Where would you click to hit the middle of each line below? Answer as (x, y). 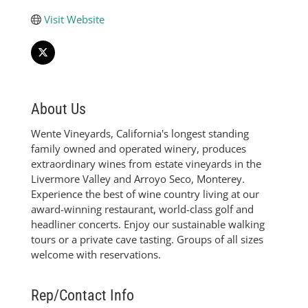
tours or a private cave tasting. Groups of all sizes (147, 240)
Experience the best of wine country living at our (145, 194)
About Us (58, 109)
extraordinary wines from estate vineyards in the (146, 164)
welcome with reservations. (96, 255)
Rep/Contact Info (82, 296)
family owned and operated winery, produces (139, 149)
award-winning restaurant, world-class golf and (142, 209)
